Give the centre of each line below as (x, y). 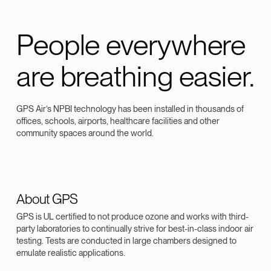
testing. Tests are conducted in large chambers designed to (126, 240)
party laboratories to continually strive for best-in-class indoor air (135, 228)
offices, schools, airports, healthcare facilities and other (118, 120)
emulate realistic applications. (71, 252)
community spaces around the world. (85, 132)
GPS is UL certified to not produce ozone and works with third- (132, 216)
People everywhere (131, 44)
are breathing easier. (135, 76)
